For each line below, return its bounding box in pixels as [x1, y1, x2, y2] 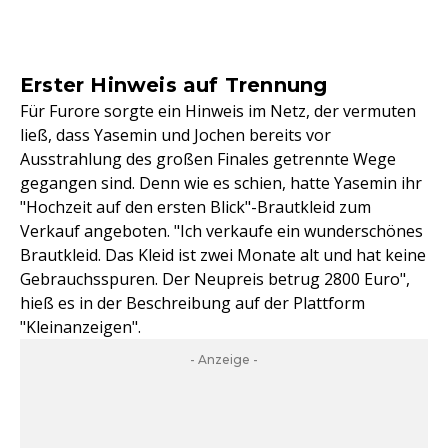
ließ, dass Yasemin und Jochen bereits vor [20, 124, 331, 147]
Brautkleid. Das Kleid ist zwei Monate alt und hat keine [20, 244, 426, 267]
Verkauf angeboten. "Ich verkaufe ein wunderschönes [20, 220, 423, 243]
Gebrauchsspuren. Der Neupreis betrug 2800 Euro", [20, 268, 410, 291]
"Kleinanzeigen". [20, 316, 141, 339]
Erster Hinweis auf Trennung [20, 73, 328, 98]
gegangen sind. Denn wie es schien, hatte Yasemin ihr [20, 172, 422, 195]
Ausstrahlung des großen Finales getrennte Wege [20, 148, 396, 171]
